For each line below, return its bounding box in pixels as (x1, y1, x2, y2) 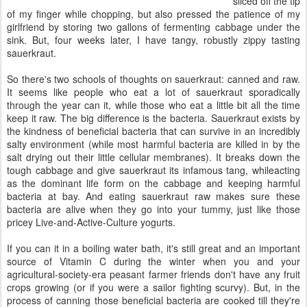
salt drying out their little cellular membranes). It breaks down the (7, 150, 300, 164)
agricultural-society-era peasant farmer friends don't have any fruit (7, 267, 300, 281)
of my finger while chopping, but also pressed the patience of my (7, 7, 300, 21)
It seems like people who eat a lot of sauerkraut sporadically (7, 85, 300, 99)
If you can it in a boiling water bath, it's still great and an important (7, 241, 300, 255)
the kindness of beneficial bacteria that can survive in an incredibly (7, 124, 300, 138)
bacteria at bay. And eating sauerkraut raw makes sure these (7, 189, 300, 203)
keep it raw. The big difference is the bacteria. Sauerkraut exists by (7, 111, 300, 125)
